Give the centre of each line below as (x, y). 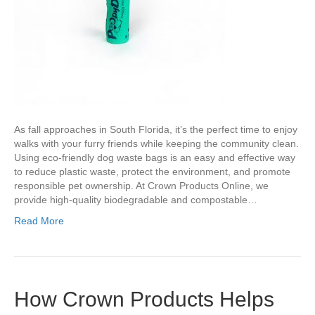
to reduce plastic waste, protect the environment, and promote (152, 172)
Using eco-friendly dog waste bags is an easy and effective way (155, 158)
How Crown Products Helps (144, 300)
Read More (39, 221)
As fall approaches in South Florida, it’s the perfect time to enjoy (156, 130)
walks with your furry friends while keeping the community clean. (156, 144)
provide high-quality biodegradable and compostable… (136, 200)
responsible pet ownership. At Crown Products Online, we (141, 186)
